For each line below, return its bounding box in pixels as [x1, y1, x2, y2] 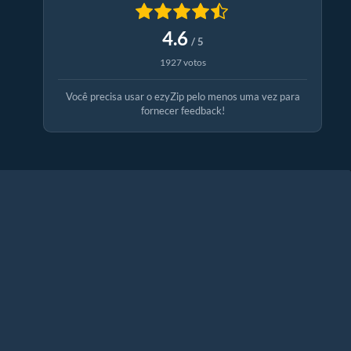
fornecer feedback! [140, 104, 225, 118]
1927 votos [159, 56, 206, 69]
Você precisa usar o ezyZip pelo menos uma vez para [65, 90, 300, 103]
